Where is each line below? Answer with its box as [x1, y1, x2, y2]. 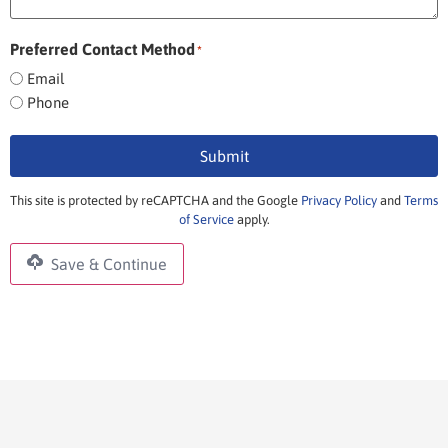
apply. [233, 212, 270, 228]
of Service [178, 212, 234, 228]
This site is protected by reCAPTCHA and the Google [10, 193, 301, 209]
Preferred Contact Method [10, 39, 195, 58]
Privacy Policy [301, 193, 377, 209]
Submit [199, 146, 249, 165]
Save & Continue [47, 255, 167, 274]
